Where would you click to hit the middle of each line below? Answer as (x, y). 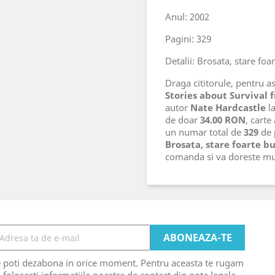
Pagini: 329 (188, 39)
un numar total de (204, 132)
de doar (183, 120)
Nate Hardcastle (228, 107)
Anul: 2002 (187, 17)
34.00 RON (223, 120)
